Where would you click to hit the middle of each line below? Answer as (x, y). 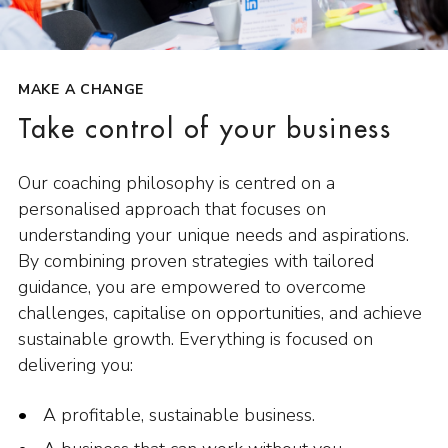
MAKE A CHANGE (81, 90)
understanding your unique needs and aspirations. (213, 235)
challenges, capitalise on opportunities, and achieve (220, 313)
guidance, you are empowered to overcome (192, 287)
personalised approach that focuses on (172, 209)
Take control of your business (205, 130)
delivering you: (75, 365)
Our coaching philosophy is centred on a (176, 183)
